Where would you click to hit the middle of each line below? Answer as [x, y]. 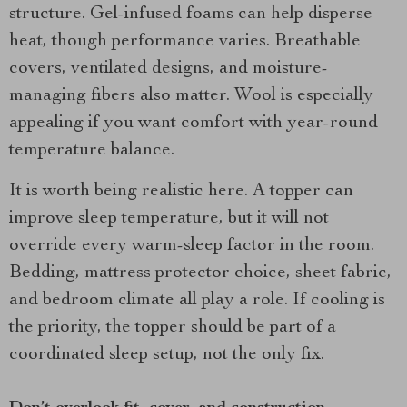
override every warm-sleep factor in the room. [192, 246]
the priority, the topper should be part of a [173, 328]
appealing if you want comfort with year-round [194, 124]
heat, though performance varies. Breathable [185, 42]
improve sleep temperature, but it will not [169, 219]
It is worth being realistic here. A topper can [181, 192]
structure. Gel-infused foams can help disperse [191, 15]
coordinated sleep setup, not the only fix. [167, 355]
